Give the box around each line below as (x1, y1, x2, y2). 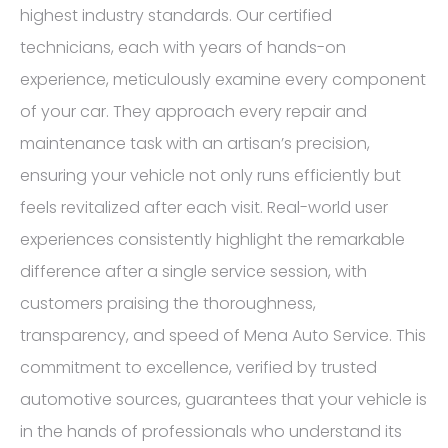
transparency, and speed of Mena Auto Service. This (20, 323, 426, 347)
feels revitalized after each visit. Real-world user (20, 195, 388, 219)
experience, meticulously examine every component (20, 67, 426, 91)
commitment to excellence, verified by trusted (20, 355, 377, 379)
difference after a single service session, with (20, 259, 367, 283)
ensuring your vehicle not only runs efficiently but (20, 163, 401, 187)
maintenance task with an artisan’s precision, (20, 131, 370, 155)
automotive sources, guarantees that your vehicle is (20, 387, 427, 411)
